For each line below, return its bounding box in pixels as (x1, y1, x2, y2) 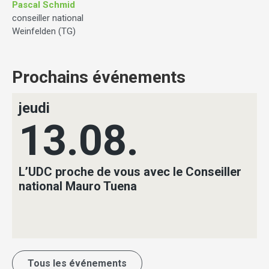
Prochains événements (12, 67, 186, 88)
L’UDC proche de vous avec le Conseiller (19, 165, 241, 180)
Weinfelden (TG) (12, 26, 76, 37)
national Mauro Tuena (19, 179, 137, 194)
